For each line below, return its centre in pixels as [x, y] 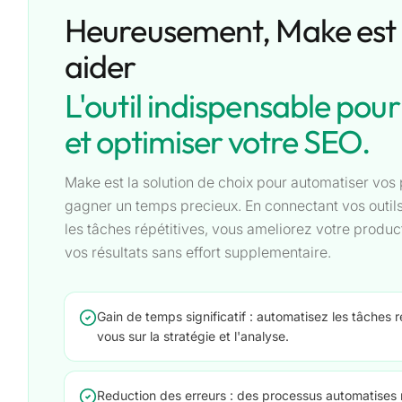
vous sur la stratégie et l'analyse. [193, 336]
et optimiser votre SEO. [218, 142]
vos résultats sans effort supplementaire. [198, 253]
